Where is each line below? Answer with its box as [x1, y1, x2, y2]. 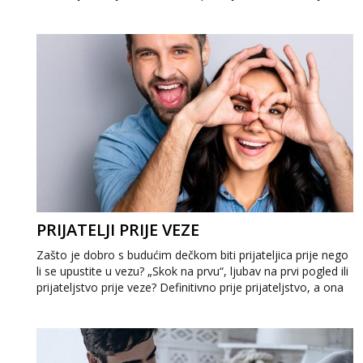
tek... [36, 296, 60, 311]
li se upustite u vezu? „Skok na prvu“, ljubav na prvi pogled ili [36, 263, 348, 279]
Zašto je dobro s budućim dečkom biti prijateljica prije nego [36, 247, 348, 263]
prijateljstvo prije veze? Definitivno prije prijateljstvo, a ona [36, 280, 344, 295]
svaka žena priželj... [36, 2, 136, 17]
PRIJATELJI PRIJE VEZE [36, 219, 199, 241]
